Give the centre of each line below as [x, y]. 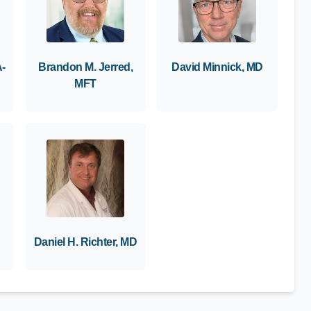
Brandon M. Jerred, [85, 67]
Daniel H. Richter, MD [85, 242]
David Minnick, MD [217, 67]
